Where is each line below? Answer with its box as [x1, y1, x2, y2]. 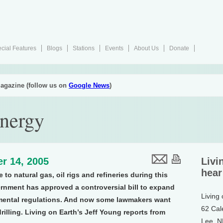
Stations [73, 45, 95, 52]
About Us [134, 45, 159, 52]
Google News [69, 82, 110, 89]
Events [105, 45, 123, 52]
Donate [169, 45, 189, 52]
